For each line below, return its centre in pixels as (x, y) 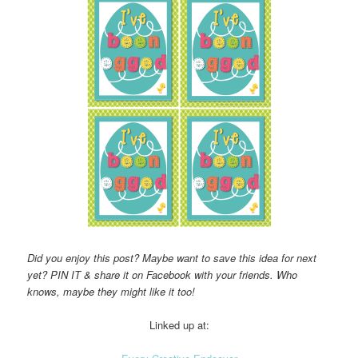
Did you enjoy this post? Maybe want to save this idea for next (172, 257)
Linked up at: (179, 324)
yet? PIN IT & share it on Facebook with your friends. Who (163, 274)
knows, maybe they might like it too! (111, 291)
